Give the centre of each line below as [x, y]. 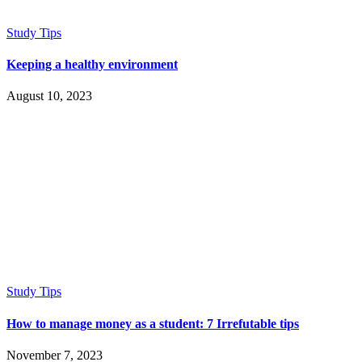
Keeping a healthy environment [92, 65]
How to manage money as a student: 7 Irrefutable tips [153, 323]
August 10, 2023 [49, 96]
